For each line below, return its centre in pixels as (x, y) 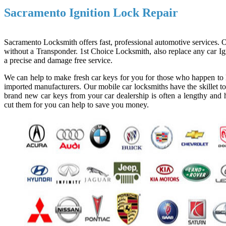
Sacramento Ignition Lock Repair (91, 12)
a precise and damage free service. (58, 60)
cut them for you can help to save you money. (76, 104)
